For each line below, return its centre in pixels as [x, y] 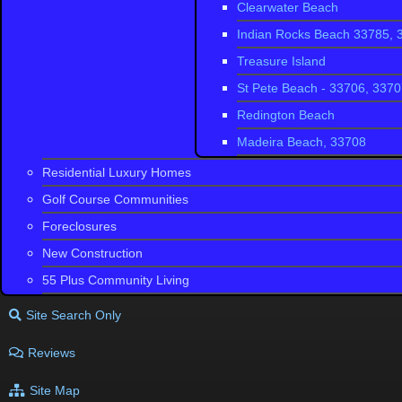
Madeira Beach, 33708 [301, 142]
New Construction [92, 253]
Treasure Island [281, 61]
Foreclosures [79, 226]
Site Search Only [74, 315]
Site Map [55, 390]
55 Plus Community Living [116, 280]
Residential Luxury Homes [117, 172]
